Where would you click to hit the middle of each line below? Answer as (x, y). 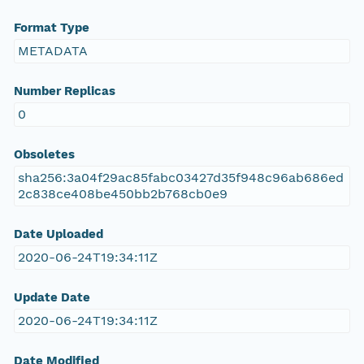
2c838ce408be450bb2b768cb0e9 (122, 194)
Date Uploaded (58, 234)
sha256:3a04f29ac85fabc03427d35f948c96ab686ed (180, 178)
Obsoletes (44, 155)
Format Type (51, 28)
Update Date (52, 298)
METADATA (52, 51)
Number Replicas (64, 91)
